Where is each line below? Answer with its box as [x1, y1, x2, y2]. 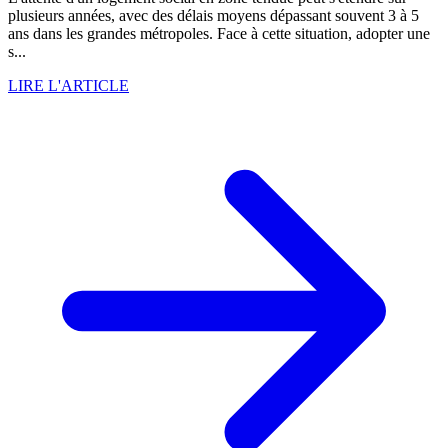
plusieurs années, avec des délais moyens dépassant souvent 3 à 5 [8, 7, 419, 25]
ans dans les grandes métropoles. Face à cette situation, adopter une [8, 25, 430, 43]
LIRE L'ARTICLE [8, 77, 129, 95]
